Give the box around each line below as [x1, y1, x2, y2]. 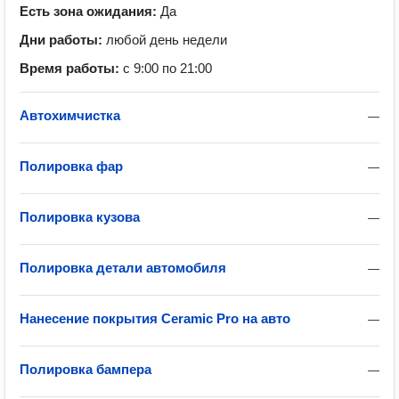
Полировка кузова [20, 209, 140, 224]
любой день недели [106, 32, 227, 47]
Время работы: [20, 61, 123, 76]
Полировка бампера [20, 362, 151, 377]
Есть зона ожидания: [20, 4, 160, 19]
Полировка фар [20, 159, 123, 174]
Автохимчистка [20, 108, 120, 123]
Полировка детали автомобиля [20, 260, 226, 275]
